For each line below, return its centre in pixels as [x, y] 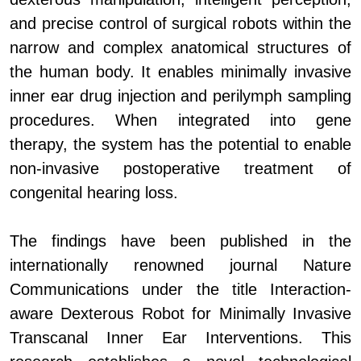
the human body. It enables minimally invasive [180, 72]
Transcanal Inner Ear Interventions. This [180, 338]
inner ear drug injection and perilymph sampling [180, 96]
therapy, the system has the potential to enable [180, 145]
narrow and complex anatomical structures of [180, 48]
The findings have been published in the [180, 241]
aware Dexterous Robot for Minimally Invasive [180, 314]
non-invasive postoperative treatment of [180, 169]
